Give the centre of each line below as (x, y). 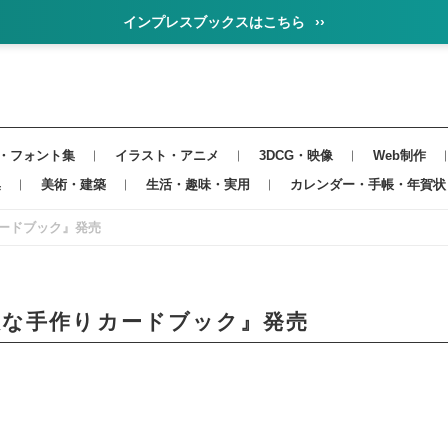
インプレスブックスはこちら (216, 21)
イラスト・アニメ (166, 155)
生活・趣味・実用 (198, 184)
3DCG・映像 (295, 155)
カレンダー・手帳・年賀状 (368, 184)
